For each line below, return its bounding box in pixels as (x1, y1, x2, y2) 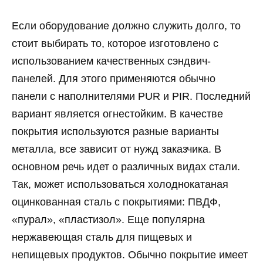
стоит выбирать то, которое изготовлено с (12, 38, 218, 50)
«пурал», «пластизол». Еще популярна (12, 214, 205, 226)
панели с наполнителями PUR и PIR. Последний (12, 90, 251, 103)
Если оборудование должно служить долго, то (12, 20, 241, 32)
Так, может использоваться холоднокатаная (12, 178, 228, 191)
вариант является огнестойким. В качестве (12, 108, 223, 120)
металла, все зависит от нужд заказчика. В (12, 143, 221, 156)
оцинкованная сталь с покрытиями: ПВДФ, (12, 196, 221, 208)
